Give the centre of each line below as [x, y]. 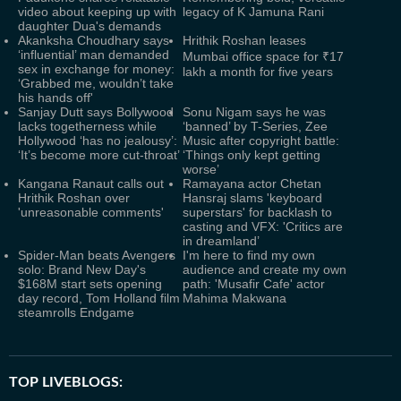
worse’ [201, 169]
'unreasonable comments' [91, 212]
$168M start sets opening [90, 284]
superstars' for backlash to [257, 212]
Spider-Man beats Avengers [97, 255]
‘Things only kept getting [252, 155]
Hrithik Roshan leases [244, 40]
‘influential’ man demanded [94, 55]
